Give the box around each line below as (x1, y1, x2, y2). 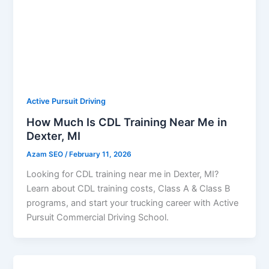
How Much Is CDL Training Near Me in (26, 115, 228, 129)
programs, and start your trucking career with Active (26, 197, 239, 208)
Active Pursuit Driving (26, 97, 106, 106)
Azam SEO (26, 150, 65, 159)
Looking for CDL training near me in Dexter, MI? (26, 168, 219, 180)
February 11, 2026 (69, 150, 132, 159)
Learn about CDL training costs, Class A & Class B (26, 183, 231, 194)
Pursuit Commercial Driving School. (26, 211, 169, 223)
